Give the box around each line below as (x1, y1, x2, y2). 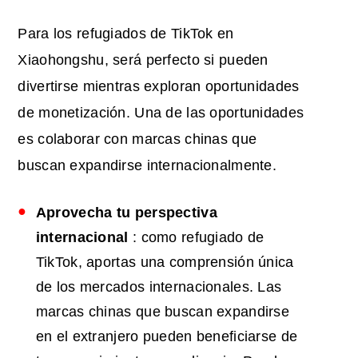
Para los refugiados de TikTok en (18, 26, 234, 42)
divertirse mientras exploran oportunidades (18, 78, 300, 95)
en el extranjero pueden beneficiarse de (35, 328, 298, 345)
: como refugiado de (128, 229, 265, 246)
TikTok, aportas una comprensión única (35, 254, 294, 271)
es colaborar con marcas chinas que (18, 131, 257, 148)
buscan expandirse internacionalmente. (18, 157, 277, 174)
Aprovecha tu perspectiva (35, 205, 217, 221)
